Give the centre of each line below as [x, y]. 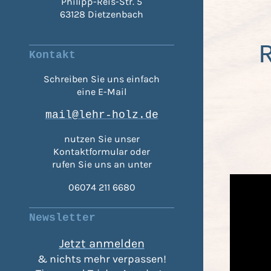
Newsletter [62, 218]
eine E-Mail [102, 92]
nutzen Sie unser [102, 139]
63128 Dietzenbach [102, 15]
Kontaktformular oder [102, 152]
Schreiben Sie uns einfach [102, 79]
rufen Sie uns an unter [102, 165]
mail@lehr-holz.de [102, 115]
